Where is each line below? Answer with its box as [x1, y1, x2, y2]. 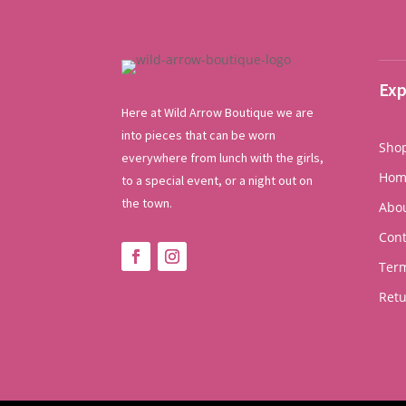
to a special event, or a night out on [121, 171, 314, 188]
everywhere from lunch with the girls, [121, 149, 324, 166]
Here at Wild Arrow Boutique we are [121, 103, 314, 121]
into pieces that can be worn [121, 126, 276, 143]
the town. [121, 194, 173, 211]
